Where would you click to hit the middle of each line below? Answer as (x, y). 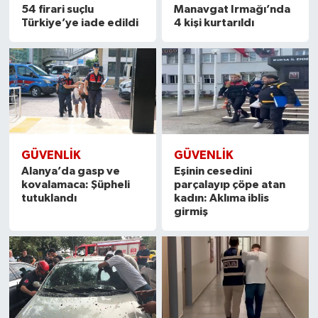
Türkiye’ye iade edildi (79, 23)
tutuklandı (49, 198)
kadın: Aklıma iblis (222, 198)
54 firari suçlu (57, 9)
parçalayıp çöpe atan (230, 184)
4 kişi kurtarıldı (214, 23)
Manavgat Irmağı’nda (232, 9)
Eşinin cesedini (213, 171)
